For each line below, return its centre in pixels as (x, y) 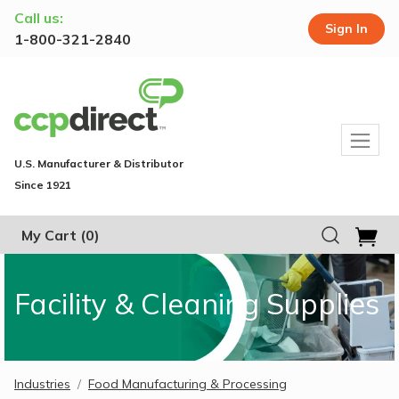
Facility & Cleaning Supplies (197, 303)
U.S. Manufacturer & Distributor (99, 163)
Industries (42, 383)
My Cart (49, 236)
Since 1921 (43, 185)
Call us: (39, 18)
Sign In (346, 28)
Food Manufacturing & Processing (187, 383)
